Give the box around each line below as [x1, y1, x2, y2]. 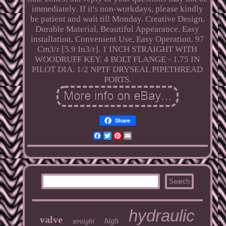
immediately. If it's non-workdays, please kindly [31, 4, 203, 14]
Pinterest [121, 130, 153, 140]
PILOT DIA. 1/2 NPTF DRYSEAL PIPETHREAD [32, 64, 203, 74]
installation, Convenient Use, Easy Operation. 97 [30, 34, 204, 44]
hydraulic [129, 206, 195, 225]
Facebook [101, 130, 136, 140]
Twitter [111, 130, 137, 140]
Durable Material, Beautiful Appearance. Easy [35, 24, 200, 34]
